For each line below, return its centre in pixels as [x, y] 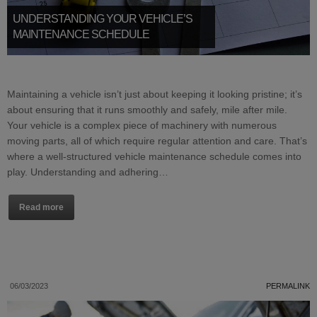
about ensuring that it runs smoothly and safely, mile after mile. [147, 110]
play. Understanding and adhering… [88, 172]
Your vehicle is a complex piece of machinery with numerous [142, 126]
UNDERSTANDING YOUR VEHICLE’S [103, 19]
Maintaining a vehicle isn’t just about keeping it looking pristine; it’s [155, 94]
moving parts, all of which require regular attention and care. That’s [157, 141]
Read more [41, 208]
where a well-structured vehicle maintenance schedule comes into [154, 157]
